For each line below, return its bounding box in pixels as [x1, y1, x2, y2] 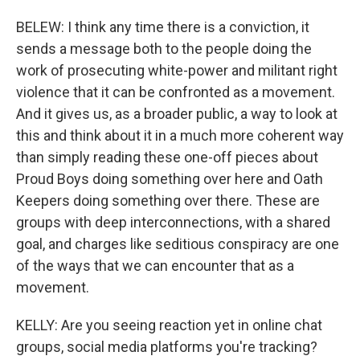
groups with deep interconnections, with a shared [16, 214, 330, 231]
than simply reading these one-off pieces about [16, 149, 318, 166]
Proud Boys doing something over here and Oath [16, 170, 323, 187]
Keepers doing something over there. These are [16, 192, 320, 209]
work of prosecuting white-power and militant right [16, 62, 337, 79]
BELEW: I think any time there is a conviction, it [16, 18, 309, 35]
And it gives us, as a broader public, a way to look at [16, 105, 337, 122]
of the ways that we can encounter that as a [16, 257, 294, 274]
